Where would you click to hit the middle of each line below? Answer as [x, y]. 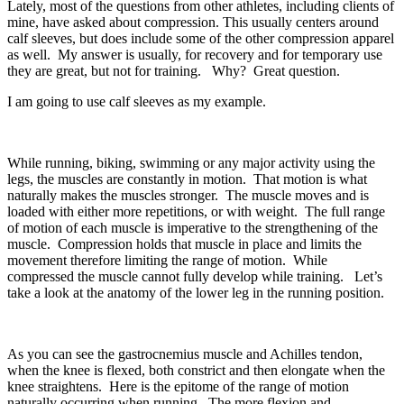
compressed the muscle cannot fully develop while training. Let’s [195, 276]
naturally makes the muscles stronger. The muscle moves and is [188, 195]
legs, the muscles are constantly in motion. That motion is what [187, 179]
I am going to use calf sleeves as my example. [137, 101]
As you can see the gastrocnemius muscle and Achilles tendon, [185, 353]
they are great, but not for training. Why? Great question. [174, 70]
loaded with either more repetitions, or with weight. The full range [196, 211]
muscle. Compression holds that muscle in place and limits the [184, 243]
